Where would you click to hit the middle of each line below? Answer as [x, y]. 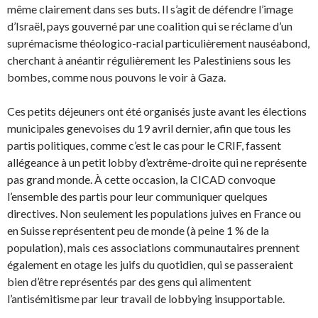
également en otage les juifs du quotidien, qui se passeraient [150, 264]
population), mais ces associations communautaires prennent [153, 247]
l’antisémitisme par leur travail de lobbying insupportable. [146, 298]
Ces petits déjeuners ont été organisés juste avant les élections [157, 111]
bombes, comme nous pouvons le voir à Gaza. [116, 77]
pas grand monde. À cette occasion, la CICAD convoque [141, 179]
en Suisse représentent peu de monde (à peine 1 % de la [138, 230]
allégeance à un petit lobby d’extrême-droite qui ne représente [157, 162]
